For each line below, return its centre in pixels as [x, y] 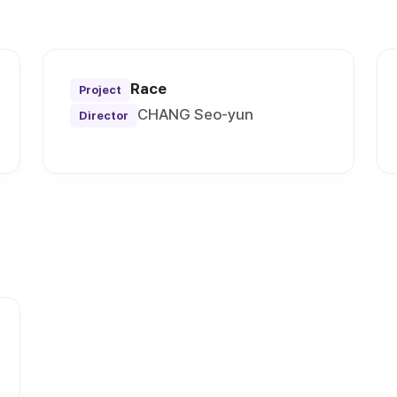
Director [104, 116]
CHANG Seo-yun [196, 115]
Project [101, 90]
